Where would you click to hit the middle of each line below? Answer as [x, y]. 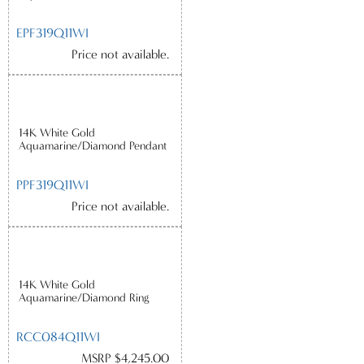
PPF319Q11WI [53, 184]
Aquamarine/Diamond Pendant [92, 146]
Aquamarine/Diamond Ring [84, 298]
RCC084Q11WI [58, 336]
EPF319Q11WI [53, 32]
